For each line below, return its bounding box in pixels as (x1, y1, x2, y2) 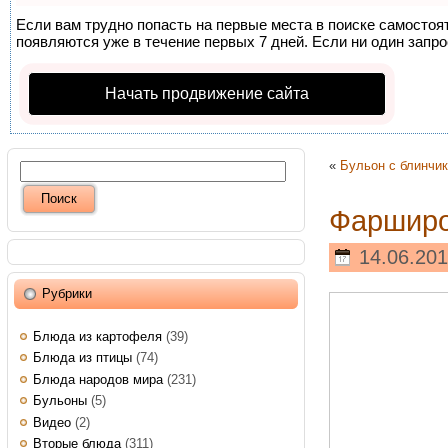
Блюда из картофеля (33, 328, 162, 344)
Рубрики (42, 286, 92, 301)
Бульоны (33, 393, 87, 408)
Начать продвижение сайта (105, 84, 309, 102)
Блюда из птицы (33, 350, 132, 365)
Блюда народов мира (33, 371, 163, 387)
